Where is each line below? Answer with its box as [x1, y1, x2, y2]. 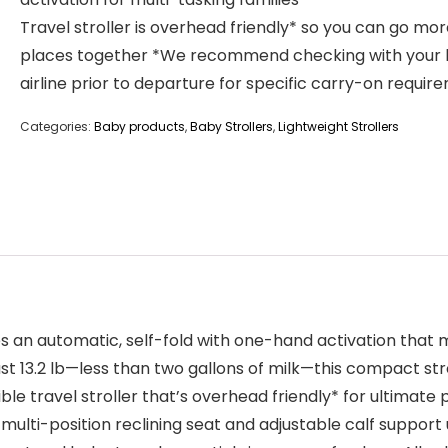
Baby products [94, 118, 185, 135]
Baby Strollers [190, 118, 273, 135]
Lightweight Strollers [278, 118, 399, 135]
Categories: [20, 118, 94, 135]
